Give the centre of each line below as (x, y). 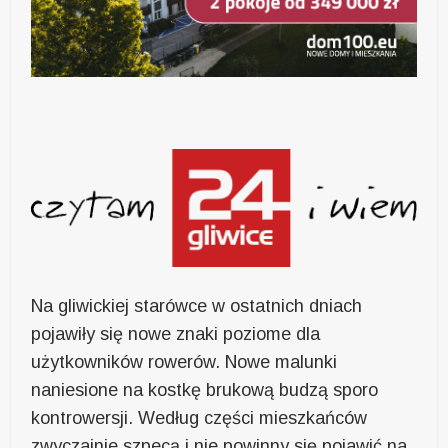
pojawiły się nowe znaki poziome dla (176, 334)
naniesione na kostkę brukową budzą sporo (205, 390)
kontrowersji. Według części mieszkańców (199, 418)
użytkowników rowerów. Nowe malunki (184, 362)
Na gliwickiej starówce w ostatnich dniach (197, 306)
